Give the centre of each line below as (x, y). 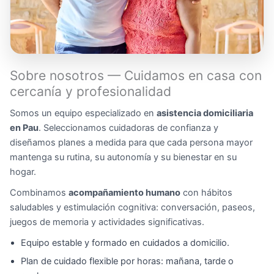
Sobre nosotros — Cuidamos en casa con (136, 76)
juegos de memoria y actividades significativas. (107, 222)
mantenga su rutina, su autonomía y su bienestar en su (123, 157)
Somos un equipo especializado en (83, 113)
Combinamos (39, 193)
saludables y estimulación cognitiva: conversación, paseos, (132, 208)
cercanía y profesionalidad (91, 92)
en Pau (24, 128)
